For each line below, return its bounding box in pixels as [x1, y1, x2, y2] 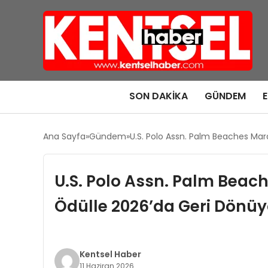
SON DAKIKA [129, 89, 188, 103]
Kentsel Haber [79, 248, 141, 260]
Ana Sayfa [43, 130, 86, 142]
